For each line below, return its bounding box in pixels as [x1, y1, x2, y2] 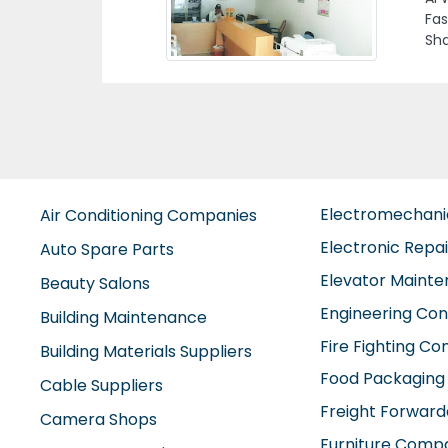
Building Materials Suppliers [40, 339, 252, 362]
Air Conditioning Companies [40, 203, 257, 226]
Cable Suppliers [40, 373, 163, 396]
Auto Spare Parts [40, 237, 174, 260]
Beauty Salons [40, 271, 150, 294]
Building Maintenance [40, 305, 207, 328]
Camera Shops [40, 407, 157, 430]
